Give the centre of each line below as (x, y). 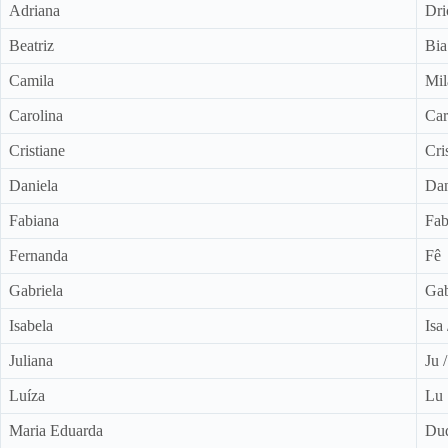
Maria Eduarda (56, 430)
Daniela (33, 185)
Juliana (31, 360)
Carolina (36, 115)
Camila (31, 80)
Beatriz (31, 45)
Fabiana (34, 220)
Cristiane (37, 150)
